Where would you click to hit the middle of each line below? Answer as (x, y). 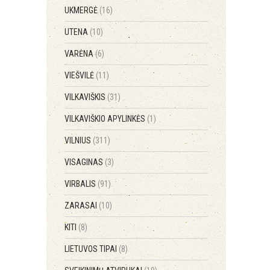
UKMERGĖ (82, 10)
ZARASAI (82, 206)
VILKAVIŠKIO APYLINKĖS (106, 119)
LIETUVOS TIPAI (92, 249)
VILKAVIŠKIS (86, 97)
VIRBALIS (81, 184)
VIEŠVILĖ (80, 75)
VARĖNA (80, 54)
